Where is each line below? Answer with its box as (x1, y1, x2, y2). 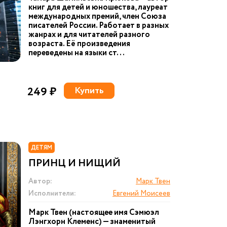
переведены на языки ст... (28, 47, 125, 59)
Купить (74, 84, 104, 97)
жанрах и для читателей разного (28, 29, 150, 41)
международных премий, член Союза (28, 11, 166, 22)
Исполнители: (28, 188, 76, 199)
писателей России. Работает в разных (28, 20, 169, 31)
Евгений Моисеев (112, 188, 170, 199)
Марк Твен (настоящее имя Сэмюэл (28, 207, 159, 218)
